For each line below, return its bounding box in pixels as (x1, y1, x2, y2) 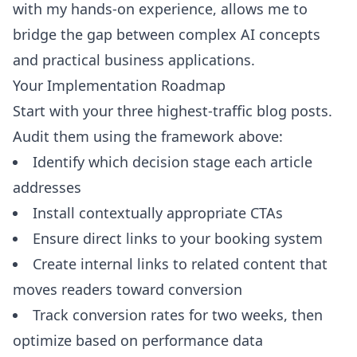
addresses (13, 177, 81, 197)
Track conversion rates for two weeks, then (33, 304, 323, 324)
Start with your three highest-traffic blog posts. (13, 100, 332, 120)
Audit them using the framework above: (13, 126, 283, 146)
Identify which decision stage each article (33, 151, 312, 171)
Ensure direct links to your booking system (33, 228, 323, 248)
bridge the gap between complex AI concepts (13, 24, 320, 44)
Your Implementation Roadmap (13, 75, 226, 95)
